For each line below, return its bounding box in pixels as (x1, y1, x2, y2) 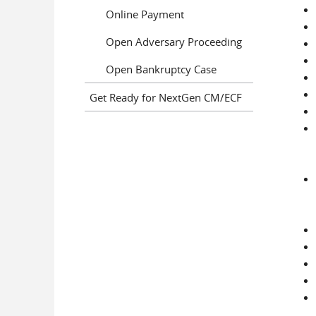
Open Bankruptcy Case (105, 61, 217, 76)
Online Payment (105, 6, 184, 21)
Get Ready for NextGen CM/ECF (90, 90, 242, 104)
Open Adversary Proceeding (105, 34, 242, 49)
